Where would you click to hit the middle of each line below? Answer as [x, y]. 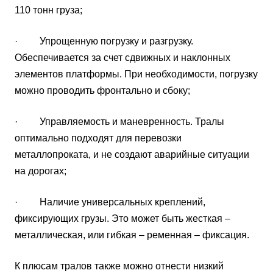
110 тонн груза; [48, 10]
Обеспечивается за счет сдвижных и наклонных [122, 57]
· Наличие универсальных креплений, [110, 202]
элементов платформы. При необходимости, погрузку [136, 74]
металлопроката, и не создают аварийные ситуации [132, 154]
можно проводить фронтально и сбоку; [102, 90]
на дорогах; [41, 171]
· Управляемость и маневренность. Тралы [119, 121]
